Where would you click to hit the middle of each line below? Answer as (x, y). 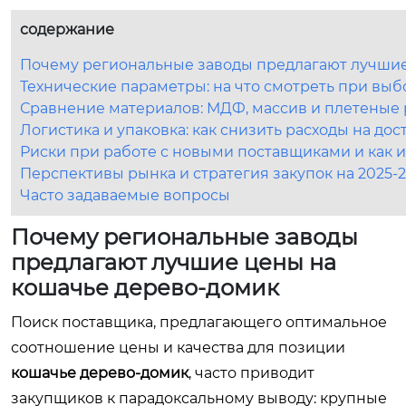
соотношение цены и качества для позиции (178, 347)
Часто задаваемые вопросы (125, 195)
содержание (67, 29)
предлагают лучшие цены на (174, 262)
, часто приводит (251, 372)
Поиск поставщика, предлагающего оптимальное (199, 322)
